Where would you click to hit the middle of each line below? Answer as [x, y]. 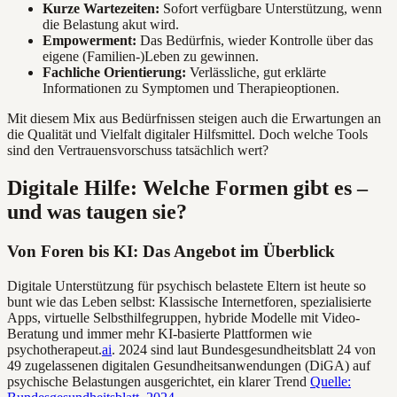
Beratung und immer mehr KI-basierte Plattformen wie [160, 333]
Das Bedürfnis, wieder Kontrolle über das [255, 41]
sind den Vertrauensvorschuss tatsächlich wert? [138, 151]
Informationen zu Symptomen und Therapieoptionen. [191, 89]
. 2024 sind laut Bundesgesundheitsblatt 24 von [244, 349]
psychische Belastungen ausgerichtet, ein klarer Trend [159, 381]
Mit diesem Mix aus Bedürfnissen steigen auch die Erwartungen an [194, 119]
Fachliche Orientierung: [114, 73]
